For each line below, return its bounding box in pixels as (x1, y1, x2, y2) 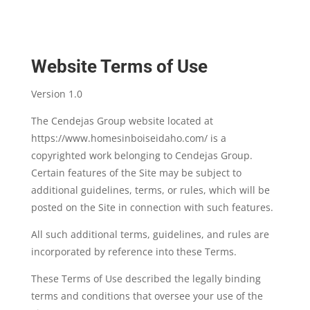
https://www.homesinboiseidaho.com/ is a (30, 131, 226, 145)
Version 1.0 (30, 87, 82, 100)
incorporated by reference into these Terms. (30, 245, 237, 258)
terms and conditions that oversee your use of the (30, 289, 263, 302)
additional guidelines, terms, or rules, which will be (30, 183, 270, 197)
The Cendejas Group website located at (30, 114, 213, 127)
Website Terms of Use (30, 56, 208, 77)
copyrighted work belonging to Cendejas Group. (30, 149, 253, 162)
